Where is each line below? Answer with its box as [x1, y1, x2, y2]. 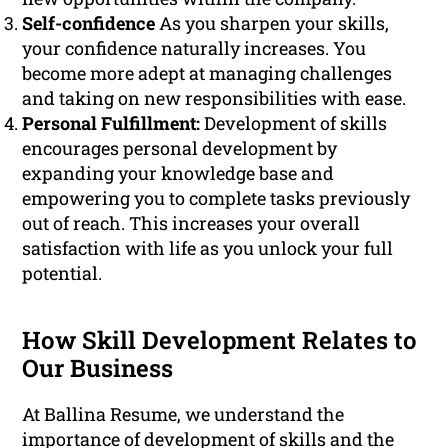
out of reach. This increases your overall [22, 211, 361, 236]
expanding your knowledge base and [22, 161, 335, 186]
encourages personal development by [22, 136, 338, 161]
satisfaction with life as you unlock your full [22, 236, 394, 261]
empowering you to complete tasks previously [22, 186, 411, 211]
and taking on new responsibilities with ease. [22, 86, 407, 111]
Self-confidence [22, 11, 156, 36]
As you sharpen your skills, [155, 11, 390, 36]
